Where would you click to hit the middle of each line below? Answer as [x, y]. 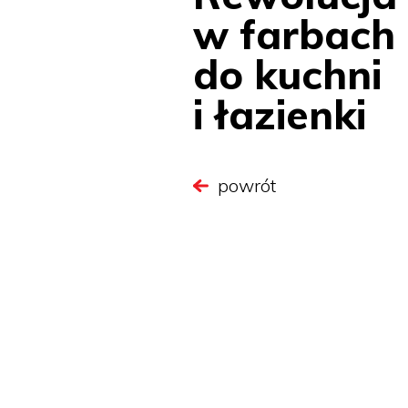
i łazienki [280, 115]
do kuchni [287, 75]
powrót [246, 186]
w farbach [294, 35]
